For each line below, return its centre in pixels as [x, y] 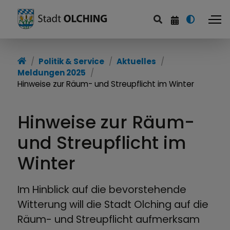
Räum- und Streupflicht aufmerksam [109, 219]
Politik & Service [72, 61]
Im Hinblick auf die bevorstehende [102, 189]
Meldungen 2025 [52, 73]
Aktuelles [137, 61]
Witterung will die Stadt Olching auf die [113, 204]
